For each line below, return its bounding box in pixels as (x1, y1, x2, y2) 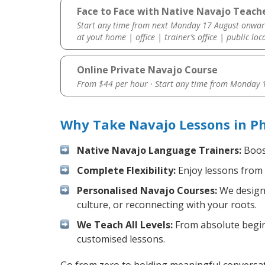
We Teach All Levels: (77, 218, 173, 232)
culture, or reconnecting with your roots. (77, 198, 257, 212)
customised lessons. (77, 232, 165, 246)
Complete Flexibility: (77, 164, 176, 177)
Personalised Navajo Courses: (77, 184, 217, 198)
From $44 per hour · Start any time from (76, 78, 230, 90)
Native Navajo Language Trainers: (77, 144, 241, 157)
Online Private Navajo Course (76, 63, 218, 77)
